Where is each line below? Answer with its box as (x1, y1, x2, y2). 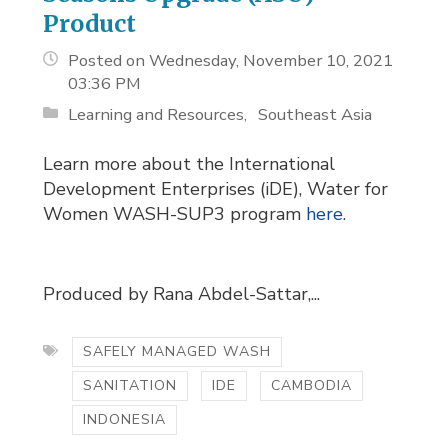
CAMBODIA (271, 375, 353, 395)
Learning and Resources (68, 102, 245, 126)
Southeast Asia (258, 102, 373, 126)
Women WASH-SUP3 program (43, 201, 307, 226)
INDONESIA (83, 409, 167, 429)
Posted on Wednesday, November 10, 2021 (68, 48, 394, 72)
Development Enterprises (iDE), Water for (43, 176, 389, 201)
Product (43, 8, 137, 38)
